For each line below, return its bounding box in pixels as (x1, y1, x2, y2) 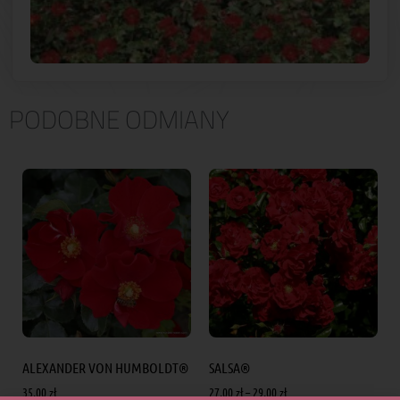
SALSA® (209, 359, 250, 377)
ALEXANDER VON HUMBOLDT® (22, 359, 188, 377)
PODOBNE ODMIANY (9, 96, 229, 144)
